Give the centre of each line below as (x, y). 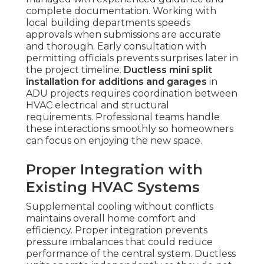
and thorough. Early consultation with (116, 47)
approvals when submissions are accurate (123, 35)
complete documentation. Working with (121, 11)
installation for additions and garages (116, 82)
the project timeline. (75, 70)
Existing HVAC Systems (113, 187)
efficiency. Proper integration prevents (117, 230)
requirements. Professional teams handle (123, 117)
